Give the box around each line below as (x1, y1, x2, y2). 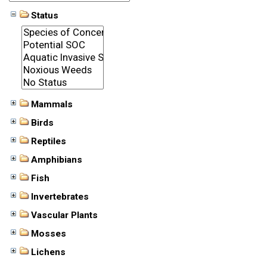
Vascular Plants (30, 209, 98, 221)
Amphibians (30, 154, 82, 165)
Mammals (30, 98, 73, 110)
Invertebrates (30, 191, 89, 202)
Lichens (30, 246, 66, 257)
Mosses (30, 228, 66, 239)
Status (30, 10, 58, 21)
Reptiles (30, 135, 66, 147)
